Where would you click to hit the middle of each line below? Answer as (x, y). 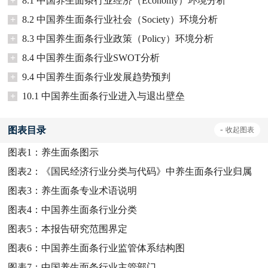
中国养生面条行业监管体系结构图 (113, 248)
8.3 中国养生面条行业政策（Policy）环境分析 (118, 38)
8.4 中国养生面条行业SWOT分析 (91, 57)
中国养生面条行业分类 (89, 209)
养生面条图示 (70, 152)
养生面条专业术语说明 (89, 190)
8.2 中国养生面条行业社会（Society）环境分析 (120, 19)
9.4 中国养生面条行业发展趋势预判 (97, 77)
